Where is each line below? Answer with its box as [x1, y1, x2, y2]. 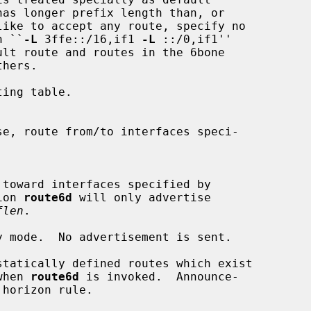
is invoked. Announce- [79, 269, 239, 283]
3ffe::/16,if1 [37, 32, 142, 46]
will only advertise [72, 190, 211, 204]
